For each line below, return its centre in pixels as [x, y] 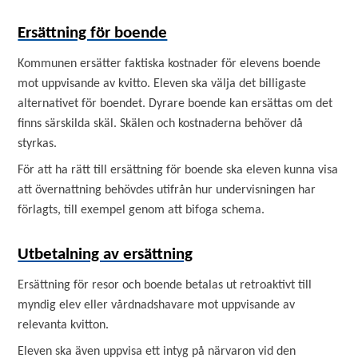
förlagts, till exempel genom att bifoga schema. [141, 210]
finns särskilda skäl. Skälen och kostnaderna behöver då [161, 124]
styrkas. [38, 144]
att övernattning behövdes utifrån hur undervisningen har [167, 190]
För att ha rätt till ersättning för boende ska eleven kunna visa [178, 170]
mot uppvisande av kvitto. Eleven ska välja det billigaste [162, 84]
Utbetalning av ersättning [105, 255]
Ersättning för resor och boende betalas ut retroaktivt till [165, 285]
